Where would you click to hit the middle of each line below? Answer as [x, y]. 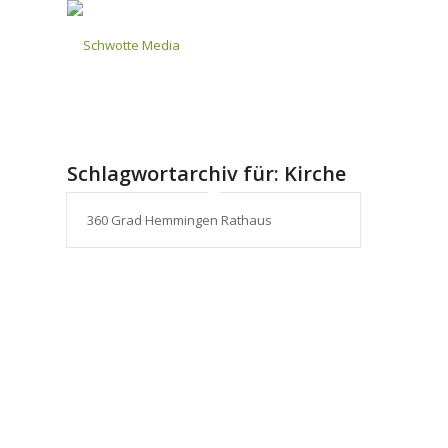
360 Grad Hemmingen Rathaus [179, 220]
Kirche [315, 173]
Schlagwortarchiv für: [175, 173]
